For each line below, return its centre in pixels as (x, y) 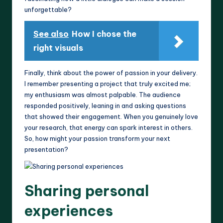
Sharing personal (87, 191)
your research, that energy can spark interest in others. (109, 128)
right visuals (58, 48)
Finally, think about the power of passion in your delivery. (111, 73)
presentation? (46, 150)
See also (51, 34)
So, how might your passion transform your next (97, 139)
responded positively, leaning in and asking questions (105, 106)
